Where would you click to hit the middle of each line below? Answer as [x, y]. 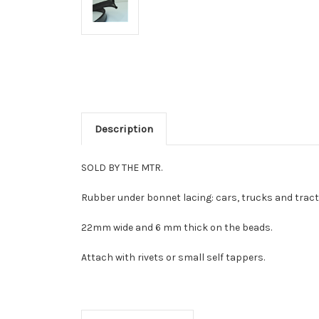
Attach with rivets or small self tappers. [173, 258]
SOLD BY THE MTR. [122, 168]
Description [124, 129]
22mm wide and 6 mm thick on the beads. [177, 228]
